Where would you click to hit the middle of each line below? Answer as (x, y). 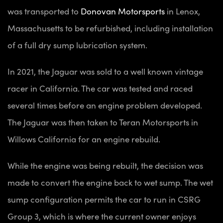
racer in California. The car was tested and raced (100, 88)
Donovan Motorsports (123, 11)
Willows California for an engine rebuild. (84, 139)
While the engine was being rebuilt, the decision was (105, 165)
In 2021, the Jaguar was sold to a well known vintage (105, 71)
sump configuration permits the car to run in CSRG (104, 199)
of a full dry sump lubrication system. (78, 45)
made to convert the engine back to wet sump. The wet (110, 182)
